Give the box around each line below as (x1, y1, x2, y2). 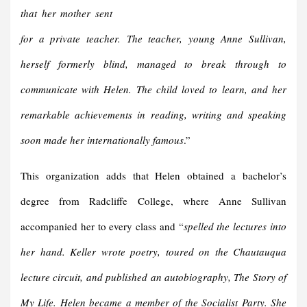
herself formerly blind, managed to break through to (21, 57, 286, 71)
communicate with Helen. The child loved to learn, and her (21, 82, 286, 97)
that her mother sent (21, 6, 112, 21)
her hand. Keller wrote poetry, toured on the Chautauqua (21, 245, 286, 259)
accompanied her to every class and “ (21, 219, 184, 234)
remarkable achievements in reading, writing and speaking (21, 108, 286, 122)
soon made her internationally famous (21, 133, 184, 147)
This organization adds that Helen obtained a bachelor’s (21, 169, 286, 183)
